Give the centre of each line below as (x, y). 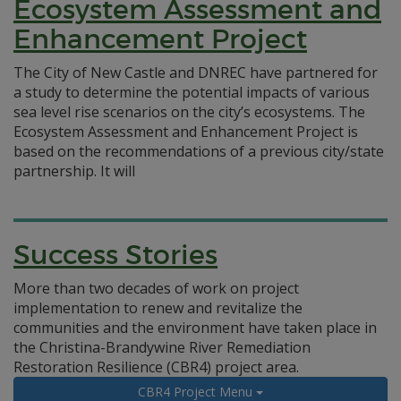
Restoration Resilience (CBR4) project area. (156, 367)
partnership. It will (74, 171)
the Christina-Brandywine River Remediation (162, 347)
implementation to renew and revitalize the (158, 308)
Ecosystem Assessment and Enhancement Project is (186, 132)
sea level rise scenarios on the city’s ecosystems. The (189, 112)
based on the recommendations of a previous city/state (199, 151)
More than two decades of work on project (156, 288)
